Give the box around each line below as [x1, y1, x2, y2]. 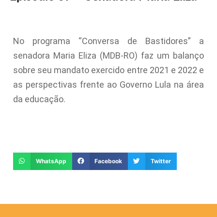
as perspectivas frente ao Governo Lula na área [13, 79, 204, 90]
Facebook [94, 157, 123, 165]
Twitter [151, 157, 171, 165]
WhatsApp [35, 157, 66, 165]
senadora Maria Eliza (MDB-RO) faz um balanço [13, 50, 204, 61]
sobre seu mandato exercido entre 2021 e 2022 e [13, 64, 204, 75]
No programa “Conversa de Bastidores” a [13, 35, 204, 46]
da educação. [13, 93, 65, 104]
